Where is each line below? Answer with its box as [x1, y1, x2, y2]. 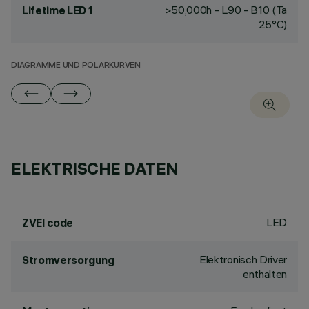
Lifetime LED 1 [22, 3, 93, 17]
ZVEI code [22, 216, 74, 230]
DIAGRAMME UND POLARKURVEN [11, 61, 141, 70]
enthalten [242, 267, 287, 281]
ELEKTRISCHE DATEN [11, 158, 178, 179]
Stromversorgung [22, 253, 114, 267]
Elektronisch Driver [199, 252, 287, 266]
